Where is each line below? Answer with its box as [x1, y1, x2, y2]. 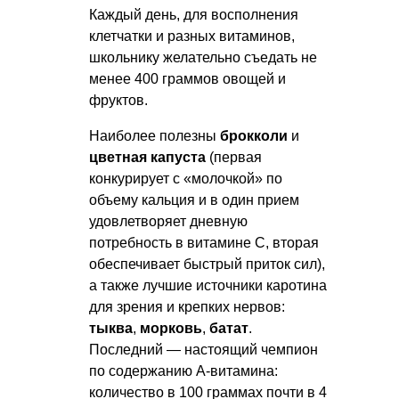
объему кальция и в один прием [89, 191, 299, 208]
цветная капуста [89, 149, 206, 165]
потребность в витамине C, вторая [89, 234, 319, 250]
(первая [206, 149, 262, 165]
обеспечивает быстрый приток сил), [89, 256, 325, 272]
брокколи [220, 127, 291, 143]
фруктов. [89, 92, 148, 108]
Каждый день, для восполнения [89, 6, 298, 22]
